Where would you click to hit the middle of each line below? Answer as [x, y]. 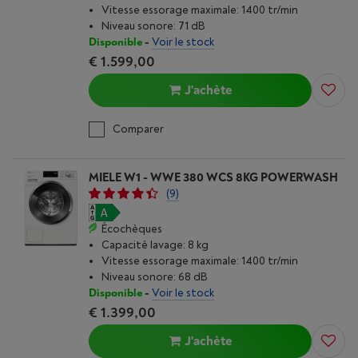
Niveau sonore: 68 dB [155, 277]
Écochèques [132, 229]
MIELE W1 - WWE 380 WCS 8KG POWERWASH [213, 178]
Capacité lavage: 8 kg [155, 245]
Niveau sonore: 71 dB [153, 26]
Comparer [138, 129]
